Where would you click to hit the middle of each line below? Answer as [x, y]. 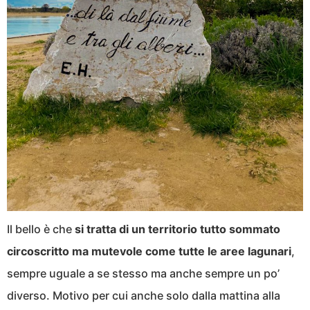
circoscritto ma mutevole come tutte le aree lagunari [149, 251]
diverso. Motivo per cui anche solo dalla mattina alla [144, 295]
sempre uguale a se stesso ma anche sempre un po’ [143, 273]
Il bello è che [41, 229]
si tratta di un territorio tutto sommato [177, 229]
